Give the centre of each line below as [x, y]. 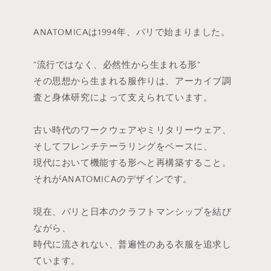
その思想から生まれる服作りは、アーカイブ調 [132, 81]
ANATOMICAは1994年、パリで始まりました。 [132, 32]
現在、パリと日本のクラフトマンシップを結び [132, 212]
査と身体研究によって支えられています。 [123, 97]
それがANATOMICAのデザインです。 [113, 179]
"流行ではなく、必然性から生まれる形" [117, 65]
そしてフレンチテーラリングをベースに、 [123, 146]
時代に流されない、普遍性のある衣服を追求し [132, 244]
